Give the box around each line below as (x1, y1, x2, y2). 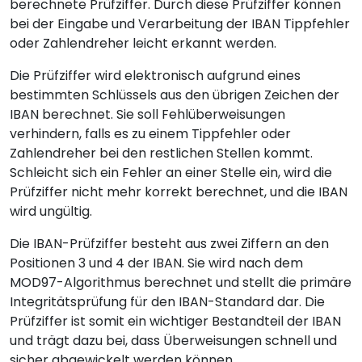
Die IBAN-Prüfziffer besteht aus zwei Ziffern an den (10, 234, 329, 253)
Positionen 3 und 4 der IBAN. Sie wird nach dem (10, 253, 303, 272)
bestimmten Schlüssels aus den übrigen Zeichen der (10, 85, 339, 104)
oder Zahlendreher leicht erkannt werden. (10, 33, 276, 53)
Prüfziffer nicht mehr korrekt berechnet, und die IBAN (10, 182, 347, 201)
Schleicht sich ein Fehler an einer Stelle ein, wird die (10, 162, 332, 182)
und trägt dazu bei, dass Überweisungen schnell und (10, 330, 337, 350)
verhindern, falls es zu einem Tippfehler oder (10, 124, 291, 143)
